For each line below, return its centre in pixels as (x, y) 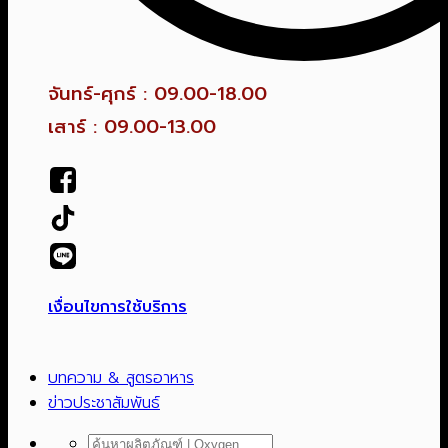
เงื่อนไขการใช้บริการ (117, 306)
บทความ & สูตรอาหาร (121, 377)
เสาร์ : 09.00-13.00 (132, 127)
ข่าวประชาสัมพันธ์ (104, 402)
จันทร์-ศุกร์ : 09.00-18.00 (157, 94)
